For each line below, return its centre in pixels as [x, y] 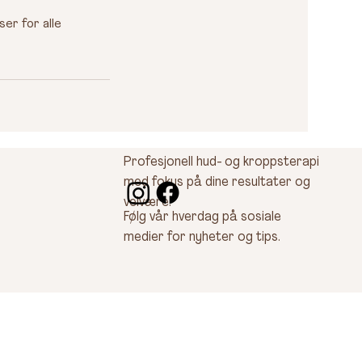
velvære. [147, 202]
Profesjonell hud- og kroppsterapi [221, 162]
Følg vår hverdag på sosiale [202, 218]
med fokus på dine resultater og [217, 182]
